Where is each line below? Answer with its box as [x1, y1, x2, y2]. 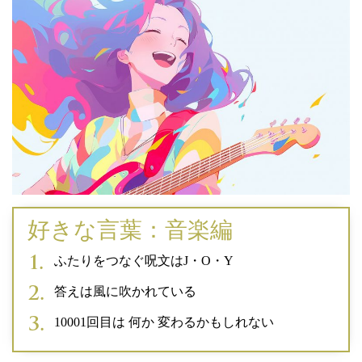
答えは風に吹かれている [54, 284, 196, 299]
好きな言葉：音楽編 [27, 217, 233, 243]
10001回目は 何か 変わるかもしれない [54, 315, 274, 330]
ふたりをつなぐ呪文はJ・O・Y [54, 254, 234, 268]
